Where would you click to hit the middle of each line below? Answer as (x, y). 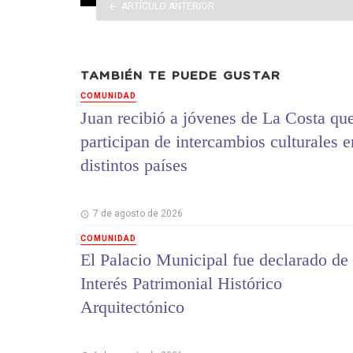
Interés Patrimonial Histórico (181, 284)
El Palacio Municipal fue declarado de (214, 260)
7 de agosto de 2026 (137, 213)
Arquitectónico (132, 307)
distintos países (134, 165)
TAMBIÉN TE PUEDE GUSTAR (181, 76)
